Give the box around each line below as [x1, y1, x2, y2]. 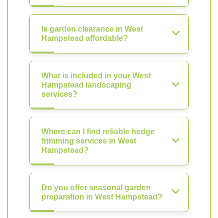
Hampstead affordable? [41, 34, 128, 42]
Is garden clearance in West [41, 25, 143, 33]
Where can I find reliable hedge [41, 127, 155, 136]
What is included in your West [41, 72, 151, 80]
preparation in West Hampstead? [41, 193, 163, 201]
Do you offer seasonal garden [41, 183, 151, 192]
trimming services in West [41, 137, 136, 145]
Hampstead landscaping [41, 81, 131, 89]
